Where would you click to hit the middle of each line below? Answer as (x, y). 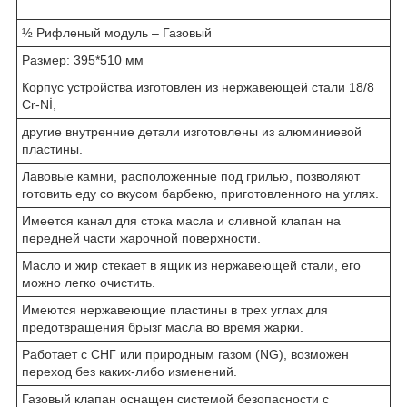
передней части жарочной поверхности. (141, 238)
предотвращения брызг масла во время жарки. (163, 327)
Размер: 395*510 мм (83, 60)
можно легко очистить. (89, 282)
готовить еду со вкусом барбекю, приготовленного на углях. (200, 193)
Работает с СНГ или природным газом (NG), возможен (185, 354)
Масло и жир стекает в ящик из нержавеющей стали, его (191, 265)
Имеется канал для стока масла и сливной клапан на (181, 220)
